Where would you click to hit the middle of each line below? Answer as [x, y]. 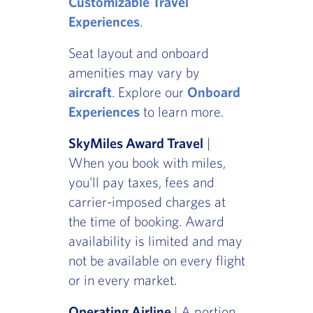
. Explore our [149, 92]
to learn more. [181, 112]
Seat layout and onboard [138, 53]
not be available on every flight [156, 261]
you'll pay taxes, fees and [141, 182]
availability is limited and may [155, 241]
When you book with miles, [147, 163]
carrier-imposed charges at [147, 202]
